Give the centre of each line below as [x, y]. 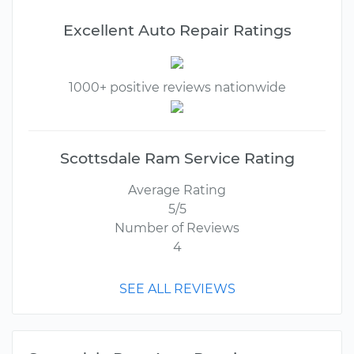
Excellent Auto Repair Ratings [177, 30]
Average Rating [177, 190]
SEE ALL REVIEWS [177, 289]
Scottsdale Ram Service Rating [177, 158]
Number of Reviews [177, 228]
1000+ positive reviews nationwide [177, 87]
